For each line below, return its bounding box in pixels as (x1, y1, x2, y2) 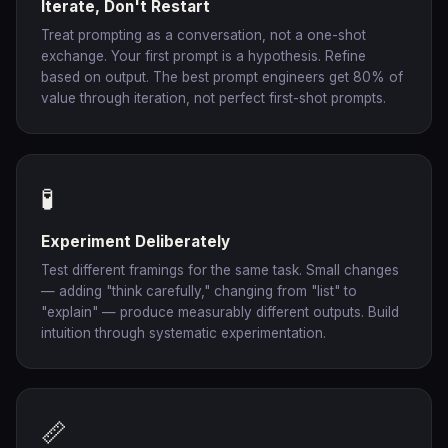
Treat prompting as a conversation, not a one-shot (41, 27, 366, 44)
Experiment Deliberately (41, 231, 230, 251)
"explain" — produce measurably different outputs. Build (41, 304, 399, 321)
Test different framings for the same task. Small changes (41, 262, 399, 279)
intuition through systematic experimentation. (41, 325, 326, 342)
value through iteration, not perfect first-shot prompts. (41, 90, 386, 107)
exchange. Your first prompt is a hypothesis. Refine (41, 48, 366, 65)
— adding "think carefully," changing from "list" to (41, 283, 357, 300)
